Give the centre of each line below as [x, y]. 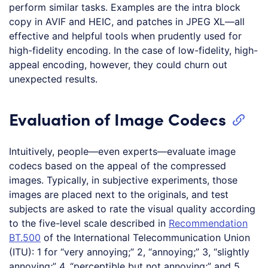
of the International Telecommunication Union [145, 238]
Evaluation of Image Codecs [118, 119]
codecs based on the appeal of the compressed [118, 166]
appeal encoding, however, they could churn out [118, 65]
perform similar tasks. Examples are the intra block [125, 7]
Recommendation [208, 223]
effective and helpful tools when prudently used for [125, 36]
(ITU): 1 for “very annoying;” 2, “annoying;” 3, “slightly [129, 252]
